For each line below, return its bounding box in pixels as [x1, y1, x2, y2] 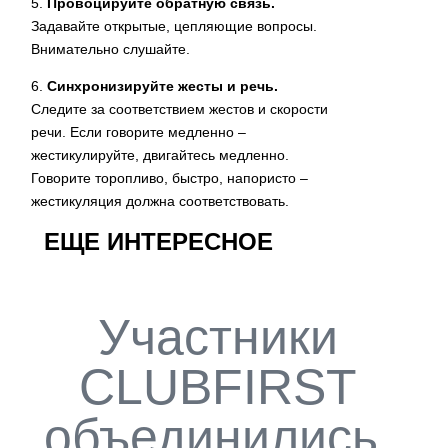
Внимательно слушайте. [31, 41, 190, 57]
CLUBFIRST [79, 359, 357, 415]
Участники [98, 309, 338, 365]
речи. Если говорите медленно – [31, 124, 246, 140]
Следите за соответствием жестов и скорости [31, 101, 328, 117]
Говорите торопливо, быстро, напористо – [31, 170, 308, 186]
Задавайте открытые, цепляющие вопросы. [31, 18, 317, 34]
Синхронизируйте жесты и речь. [47, 78, 278, 94]
